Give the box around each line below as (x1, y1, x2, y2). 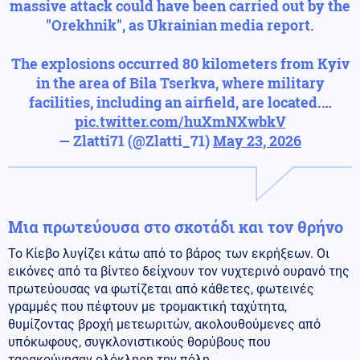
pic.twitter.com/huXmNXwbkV (74, 111, 286, 131)
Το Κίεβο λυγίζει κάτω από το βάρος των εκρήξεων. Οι (8, 245, 329, 261)
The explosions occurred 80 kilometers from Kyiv (10, 53, 350, 73)
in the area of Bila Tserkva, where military (35, 72, 325, 92)
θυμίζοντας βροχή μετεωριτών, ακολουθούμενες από (8, 316, 321, 332)
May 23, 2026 (213, 130, 301, 150)
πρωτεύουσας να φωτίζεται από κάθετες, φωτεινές (8, 280, 314, 297)
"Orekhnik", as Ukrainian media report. (46, 14, 314, 35)
